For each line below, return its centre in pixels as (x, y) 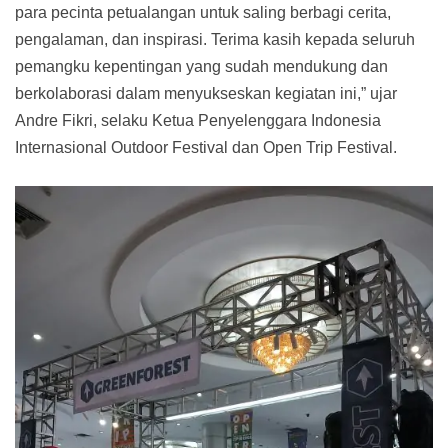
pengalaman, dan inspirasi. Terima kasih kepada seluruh (215, 39)
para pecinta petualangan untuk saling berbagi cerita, (203, 12)
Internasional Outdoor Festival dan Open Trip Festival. (206, 147)
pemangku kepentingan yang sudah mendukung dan (201, 66)
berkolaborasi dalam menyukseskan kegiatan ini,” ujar (206, 93)
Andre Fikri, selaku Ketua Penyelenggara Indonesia (198, 120)
